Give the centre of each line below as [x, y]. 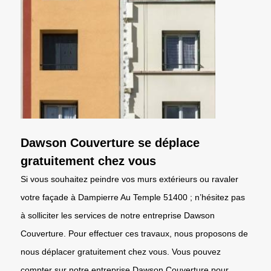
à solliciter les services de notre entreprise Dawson [118, 215]
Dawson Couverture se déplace [110, 142]
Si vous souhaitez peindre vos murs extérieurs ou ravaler [129, 179]
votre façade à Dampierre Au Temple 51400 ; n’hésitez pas [133, 197]
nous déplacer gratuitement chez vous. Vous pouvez [121, 251]
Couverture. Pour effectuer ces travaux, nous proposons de [134, 233]
